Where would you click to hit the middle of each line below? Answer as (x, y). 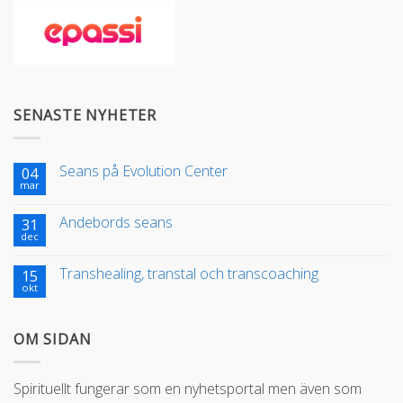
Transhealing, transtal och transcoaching (189, 274)
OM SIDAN (53, 340)
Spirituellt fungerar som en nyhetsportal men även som (188, 388)
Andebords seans (116, 223)
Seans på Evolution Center (143, 171)
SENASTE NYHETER (85, 116)
